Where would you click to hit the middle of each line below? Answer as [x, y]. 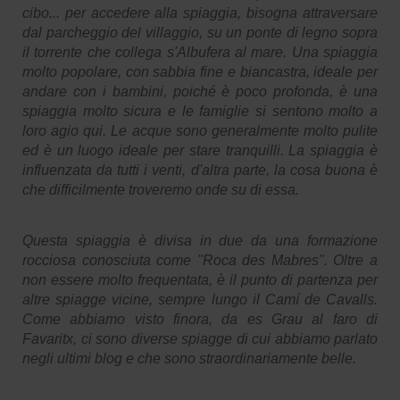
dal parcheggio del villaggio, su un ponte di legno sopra [200, 32]
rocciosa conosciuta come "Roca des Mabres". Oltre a [200, 260]
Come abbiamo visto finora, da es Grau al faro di [200, 319]
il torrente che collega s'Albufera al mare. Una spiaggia [200, 52]
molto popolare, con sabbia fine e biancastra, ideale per [200, 71]
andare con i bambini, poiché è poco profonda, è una [200, 91]
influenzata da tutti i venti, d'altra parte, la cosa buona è [200, 170]
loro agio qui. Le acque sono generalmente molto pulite [200, 130]
